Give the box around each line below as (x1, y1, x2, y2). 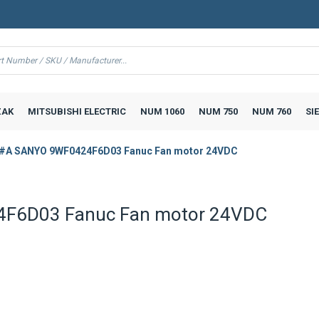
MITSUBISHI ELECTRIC (27, 105, 126, 117)
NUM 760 (251, 105, 291, 117)
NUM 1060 (140, 105, 184, 117)
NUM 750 (198, 105, 238, 117)
